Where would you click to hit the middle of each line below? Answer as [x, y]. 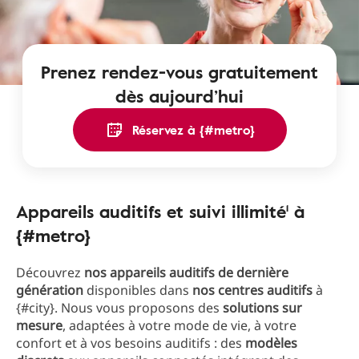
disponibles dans [139, 290]
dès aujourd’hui [179, 96]
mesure [39, 325]
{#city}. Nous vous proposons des [119, 308]
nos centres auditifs [252, 290]
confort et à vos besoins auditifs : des [131, 343]
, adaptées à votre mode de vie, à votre [179, 325]
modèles [271, 343]
